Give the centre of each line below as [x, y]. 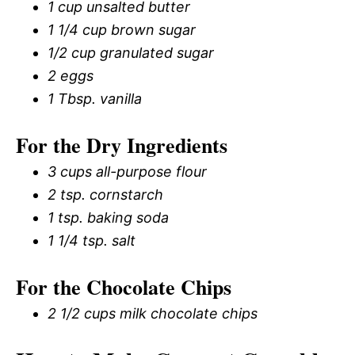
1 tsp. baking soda [108, 217]
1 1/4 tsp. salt [92, 240]
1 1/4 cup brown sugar [122, 29]
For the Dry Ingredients [122, 145]
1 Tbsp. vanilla [95, 98]
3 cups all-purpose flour [127, 171]
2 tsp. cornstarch [105, 194]
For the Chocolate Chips [124, 286]
